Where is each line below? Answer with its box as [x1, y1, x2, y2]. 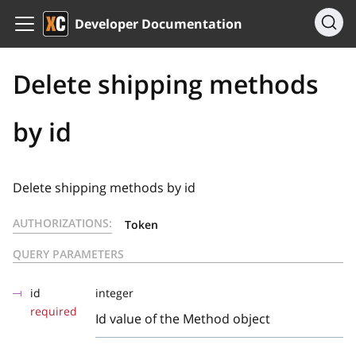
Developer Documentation [75, 15, 242, 33]
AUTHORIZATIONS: [13, 215, 112, 230]
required [30, 304, 77, 319]
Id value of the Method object [95, 310, 270, 327]
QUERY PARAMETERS [13, 246, 124, 261]
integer [95, 285, 133, 300]
